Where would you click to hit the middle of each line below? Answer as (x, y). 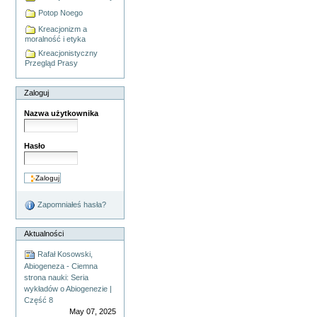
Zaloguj (37, 93)
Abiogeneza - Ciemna (61, 266)
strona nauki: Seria (57, 278)
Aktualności (44, 234)
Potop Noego (60, 13)
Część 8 (39, 300)
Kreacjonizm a (62, 29)
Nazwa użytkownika (62, 114)
